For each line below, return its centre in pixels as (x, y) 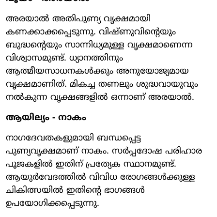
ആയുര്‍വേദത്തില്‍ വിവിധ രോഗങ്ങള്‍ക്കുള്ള (101, 177)
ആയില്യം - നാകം (46, 118)
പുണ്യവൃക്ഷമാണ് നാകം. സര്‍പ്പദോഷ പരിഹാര (104, 151)
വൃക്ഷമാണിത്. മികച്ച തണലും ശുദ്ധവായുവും (102, 84)
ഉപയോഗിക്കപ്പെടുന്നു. (53, 203)
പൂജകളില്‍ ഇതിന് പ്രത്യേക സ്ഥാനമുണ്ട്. (91, 164)
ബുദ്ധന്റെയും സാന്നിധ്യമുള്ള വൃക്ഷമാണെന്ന (99, 45)
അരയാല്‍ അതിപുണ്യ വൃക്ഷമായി (78, 19)
